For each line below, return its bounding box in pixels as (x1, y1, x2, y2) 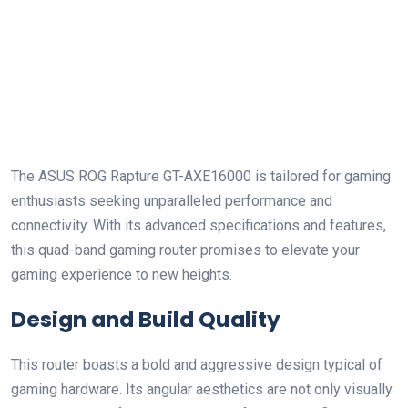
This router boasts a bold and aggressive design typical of (11, 356, 382, 373)
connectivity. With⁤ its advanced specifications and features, (11, 217, 386, 234)
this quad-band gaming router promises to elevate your (11, 241, 360, 259)
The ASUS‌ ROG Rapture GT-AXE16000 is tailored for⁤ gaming (11, 168, 391, 185)
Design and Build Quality (11, 304, 280, 334)
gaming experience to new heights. (11, 266, 232, 283)
